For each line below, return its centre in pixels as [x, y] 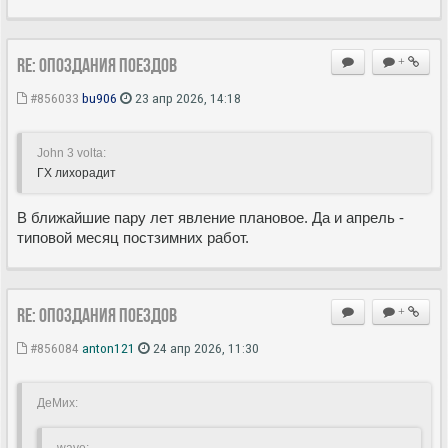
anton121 [108, 347]
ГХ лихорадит [76, 172]
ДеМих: [57, 402]
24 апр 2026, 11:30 [204, 347]
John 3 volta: [71, 152]
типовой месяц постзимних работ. [133, 237]
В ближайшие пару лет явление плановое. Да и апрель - [210, 217]
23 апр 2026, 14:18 [186, 97]
